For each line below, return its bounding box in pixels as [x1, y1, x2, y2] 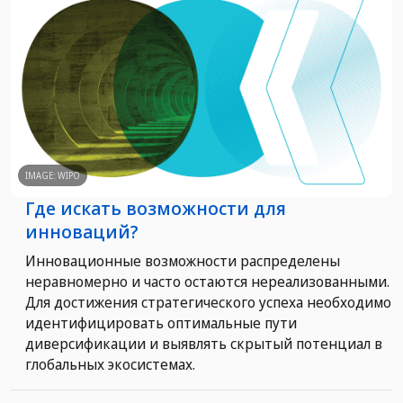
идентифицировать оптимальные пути [25, 312, 297, 333]
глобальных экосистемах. [25, 354, 195, 374]
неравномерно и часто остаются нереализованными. [25, 271, 390, 291]
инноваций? [25, 219, 139, 244]
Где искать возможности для [25, 195, 286, 220]
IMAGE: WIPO [25, 168, 80, 182]
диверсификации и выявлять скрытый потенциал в [25, 333, 382, 354]
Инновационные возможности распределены [25, 250, 340, 271]
